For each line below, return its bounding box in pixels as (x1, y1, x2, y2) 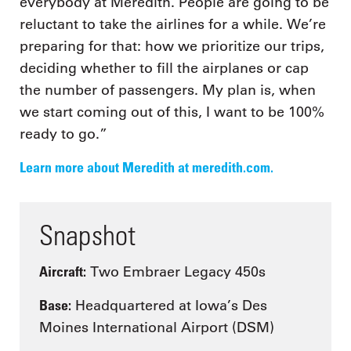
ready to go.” (20, 125, 107, 143)
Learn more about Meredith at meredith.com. (20, 157, 273, 175)
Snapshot (39, 217, 136, 251)
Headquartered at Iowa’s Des (71, 296, 267, 314)
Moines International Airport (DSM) (39, 318, 274, 336)
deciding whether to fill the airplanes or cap (20, 60, 309, 78)
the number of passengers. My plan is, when (20, 81, 316, 100)
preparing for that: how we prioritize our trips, (20, 38, 324, 56)
